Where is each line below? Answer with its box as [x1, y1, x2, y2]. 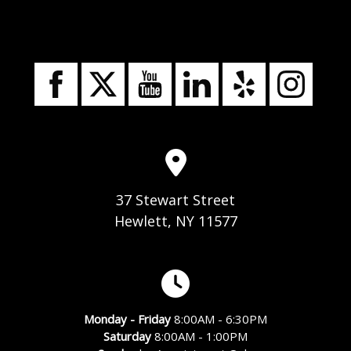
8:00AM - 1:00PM [151, 328, 248, 344]
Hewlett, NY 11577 [114, 212, 237, 230]
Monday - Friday [84, 311, 171, 327]
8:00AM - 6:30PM [171, 311, 267, 327]
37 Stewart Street [116, 190, 235, 209]
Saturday [103, 328, 151, 344]
